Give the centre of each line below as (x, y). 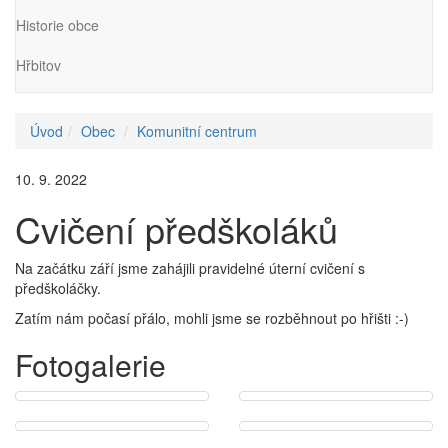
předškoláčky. (58, 288)
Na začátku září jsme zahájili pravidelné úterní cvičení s (190, 268)
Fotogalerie (90, 365)
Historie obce (57, 24)
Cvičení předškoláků (176, 229)
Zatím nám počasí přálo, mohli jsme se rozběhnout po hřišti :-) (212, 318)
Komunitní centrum (197, 131)
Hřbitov (38, 64)
